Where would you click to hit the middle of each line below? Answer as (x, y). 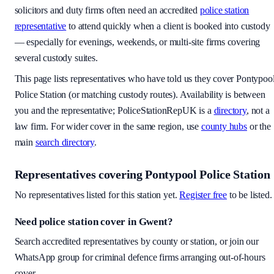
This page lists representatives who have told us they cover (125, 79)
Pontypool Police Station (208, 175)
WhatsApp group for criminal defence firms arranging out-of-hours (140, 257)
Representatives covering (80, 175)
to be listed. (250, 195)
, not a (258, 111)
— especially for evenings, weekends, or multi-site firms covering (137, 42)
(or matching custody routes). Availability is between (166, 95)
